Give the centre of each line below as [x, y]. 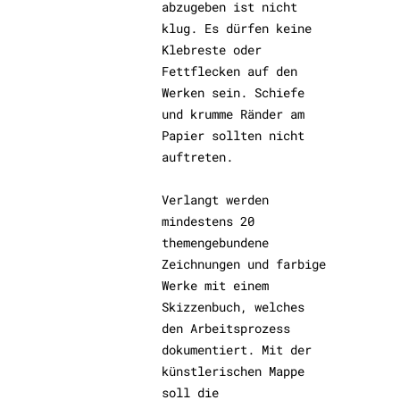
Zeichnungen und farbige [244, 264]
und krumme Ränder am [233, 114]
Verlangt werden [216, 200]
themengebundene [216, 242]
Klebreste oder [212, 50]
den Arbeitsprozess [226, 328]
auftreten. [198, 157]
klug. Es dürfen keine [237, 28]
